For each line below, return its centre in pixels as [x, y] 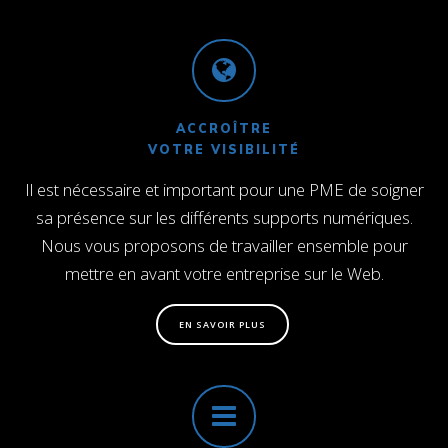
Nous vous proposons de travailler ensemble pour [224, 246]
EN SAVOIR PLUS [222, 324]
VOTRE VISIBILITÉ [224, 150]
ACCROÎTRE [224, 129]
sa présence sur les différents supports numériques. [224, 218]
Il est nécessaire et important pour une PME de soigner [224, 190]
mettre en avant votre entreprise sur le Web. [224, 274]
